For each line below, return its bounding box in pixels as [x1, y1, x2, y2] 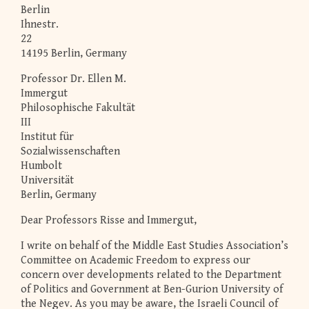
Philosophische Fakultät [21, 101, 135, 115]
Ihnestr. [21, 18, 59, 32]
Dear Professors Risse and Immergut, [21, 214, 197, 228]
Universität [21, 174, 283, 188]
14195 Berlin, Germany [21, 47, 127, 61]
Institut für [21, 130, 74, 144]
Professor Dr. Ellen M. [21, 72, 126, 86]
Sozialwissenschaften [21, 145, 291, 159]
